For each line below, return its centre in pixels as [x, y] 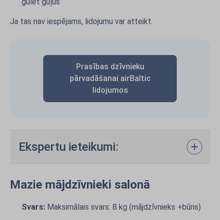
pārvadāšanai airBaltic [110, 78]
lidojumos [110, 90]
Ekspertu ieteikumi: [69, 147]
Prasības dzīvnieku [110, 67]
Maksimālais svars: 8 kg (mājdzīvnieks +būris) [123, 207]
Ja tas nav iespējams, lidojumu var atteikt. [81, 21]
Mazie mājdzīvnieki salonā [80, 185]
